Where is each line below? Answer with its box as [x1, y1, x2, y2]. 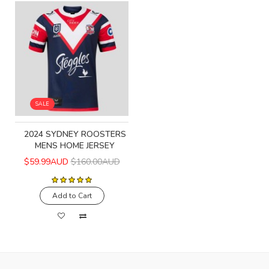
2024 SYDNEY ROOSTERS [23, 128, 126, 140]
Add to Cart [52, 190, 92, 201]
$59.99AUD [23, 156, 68, 168]
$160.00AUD [70, 156, 120, 168]
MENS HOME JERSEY [35, 139, 115, 151]
